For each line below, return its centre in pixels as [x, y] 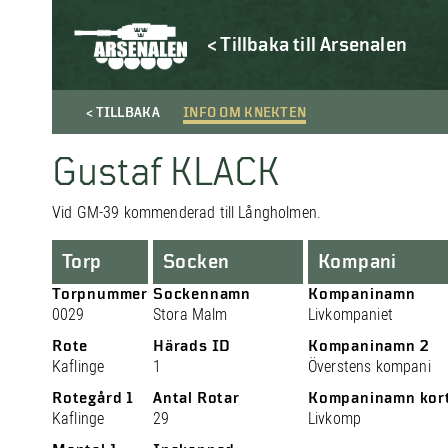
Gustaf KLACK [166, 173]
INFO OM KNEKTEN [245, 113]
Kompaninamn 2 [369, 346]
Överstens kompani [369, 366]
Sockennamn [202, 294]
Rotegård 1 [93, 398]
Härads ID [192, 346]
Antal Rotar [196, 398]
